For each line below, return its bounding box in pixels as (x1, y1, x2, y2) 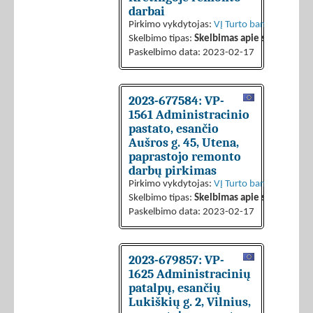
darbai (129, 4, 165, 19)
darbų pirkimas (129, 163, 217, 178)
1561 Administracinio (129, 108, 249, 122)
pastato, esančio (129, 122, 219, 136)
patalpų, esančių (129, 281, 221, 296)
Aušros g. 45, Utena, (129, 136, 239, 150)
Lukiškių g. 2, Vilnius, (129, 295, 251, 310)
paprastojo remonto (129, 150, 241, 164)
